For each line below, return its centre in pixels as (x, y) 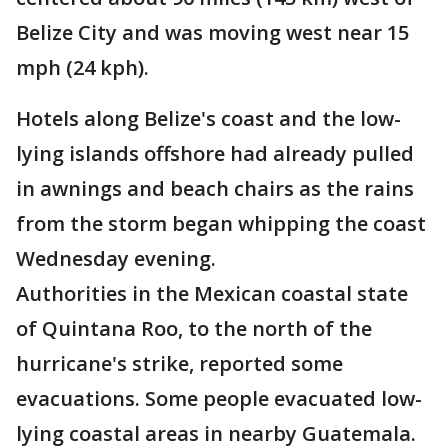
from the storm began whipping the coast (221, 224)
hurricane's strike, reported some (179, 364)
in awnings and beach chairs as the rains (215, 189)
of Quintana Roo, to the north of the (194, 329)
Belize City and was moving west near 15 (212, 33)
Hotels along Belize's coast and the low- (208, 119)
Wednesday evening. (116, 259)
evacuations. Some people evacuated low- (219, 399)
